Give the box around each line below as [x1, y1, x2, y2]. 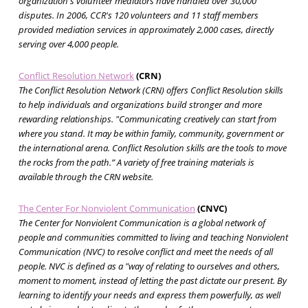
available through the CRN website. [18, 170, 153, 184]
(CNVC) [195, 202, 227, 215]
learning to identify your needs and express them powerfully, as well [18, 289, 280, 302]
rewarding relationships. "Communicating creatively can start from [18, 113, 276, 126]
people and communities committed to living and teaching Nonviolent [18, 231, 288, 244]
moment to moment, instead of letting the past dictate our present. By [18, 274, 287, 287]
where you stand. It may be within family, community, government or [18, 127, 284, 140]
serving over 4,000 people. [18, 38, 119, 51]
